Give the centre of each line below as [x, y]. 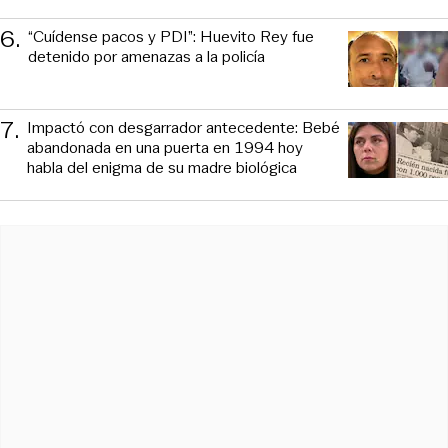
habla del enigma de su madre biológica [162, 168]
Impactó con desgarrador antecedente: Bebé [183, 128]
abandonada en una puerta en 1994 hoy [165, 148]
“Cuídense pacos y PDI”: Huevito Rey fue [171, 37]
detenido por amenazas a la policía [146, 57]
